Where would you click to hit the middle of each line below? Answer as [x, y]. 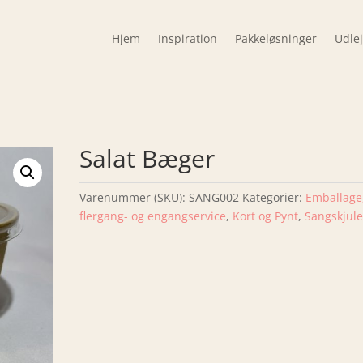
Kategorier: [274, 197]
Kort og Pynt [266, 216]
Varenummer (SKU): [135, 197]
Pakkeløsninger [275, 38]
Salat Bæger [147, 158]
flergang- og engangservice [153, 216]
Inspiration [187, 38]
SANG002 [214, 197]
